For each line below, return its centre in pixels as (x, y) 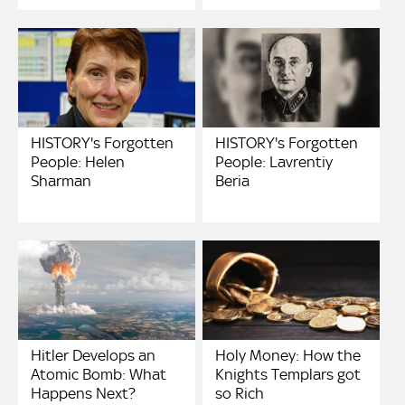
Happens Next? (83, 393)
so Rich (240, 393)
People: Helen (78, 161)
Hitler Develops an (93, 355)
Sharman (61, 180)
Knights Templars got (288, 374)
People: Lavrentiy (274, 161)
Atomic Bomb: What (99, 374)
